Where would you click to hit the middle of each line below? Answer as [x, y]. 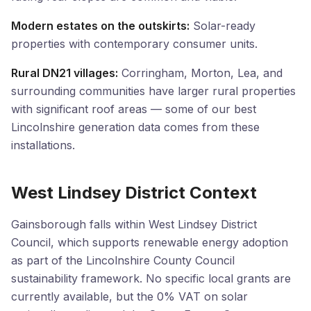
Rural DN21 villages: [65, 73]
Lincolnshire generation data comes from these [135, 127]
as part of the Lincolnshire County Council [123, 260]
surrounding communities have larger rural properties [153, 91]
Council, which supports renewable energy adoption [150, 242]
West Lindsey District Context [134, 193]
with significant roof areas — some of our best [134, 109]
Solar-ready [222, 26]
